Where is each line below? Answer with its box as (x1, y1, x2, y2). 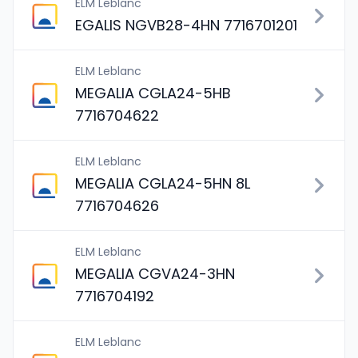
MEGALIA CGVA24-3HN (75, 264, 235, 284)
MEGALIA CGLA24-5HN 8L (75, 173, 250, 193)
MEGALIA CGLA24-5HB (75, 83, 231, 103)
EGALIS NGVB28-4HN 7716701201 (75, 15, 297, 35)
